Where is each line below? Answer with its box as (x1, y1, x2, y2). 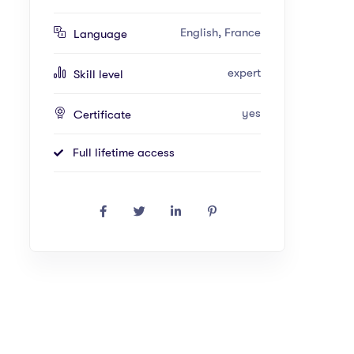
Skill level (73, 66, 123, 81)
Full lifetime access (73, 145, 175, 160)
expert (228, 66, 261, 81)
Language (73, 26, 127, 41)
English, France (180, 25, 261, 40)
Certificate (73, 107, 131, 122)
